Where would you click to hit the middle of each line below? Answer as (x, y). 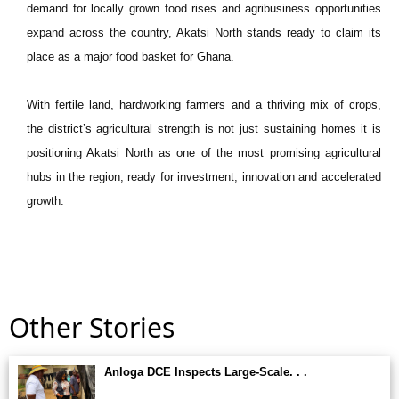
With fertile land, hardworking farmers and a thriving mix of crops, (204, 105)
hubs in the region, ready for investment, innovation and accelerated (204, 177)
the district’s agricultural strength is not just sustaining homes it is (204, 129)
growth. (45, 201)
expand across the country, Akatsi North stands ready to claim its (204, 33)
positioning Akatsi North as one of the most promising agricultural (204, 153)
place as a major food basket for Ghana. (130, 57)
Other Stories (92, 327)
